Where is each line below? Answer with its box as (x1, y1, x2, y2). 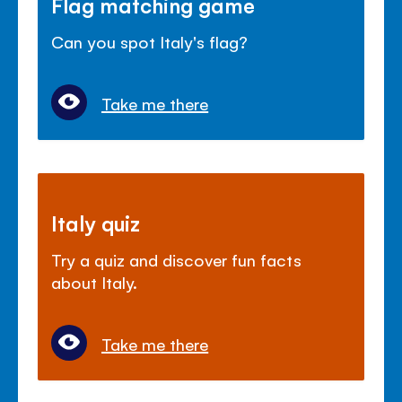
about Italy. (51, 270, 138, 293)
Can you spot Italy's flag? (51, 30, 249, 52)
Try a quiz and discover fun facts (51, 248, 301, 270)
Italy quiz (51, 208, 141, 236)
